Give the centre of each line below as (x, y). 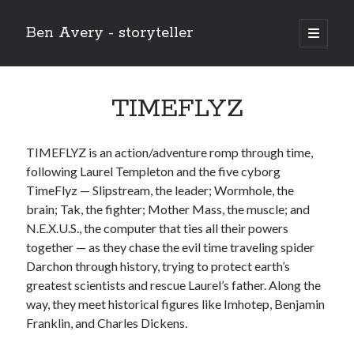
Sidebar (72, 61)
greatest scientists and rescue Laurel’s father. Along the (174, 285)
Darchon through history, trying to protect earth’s (158, 266)
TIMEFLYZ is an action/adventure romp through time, (170, 152)
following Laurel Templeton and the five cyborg (154, 171)
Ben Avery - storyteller (110, 33)
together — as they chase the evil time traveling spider (171, 247)
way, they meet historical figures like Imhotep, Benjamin (176, 304)
